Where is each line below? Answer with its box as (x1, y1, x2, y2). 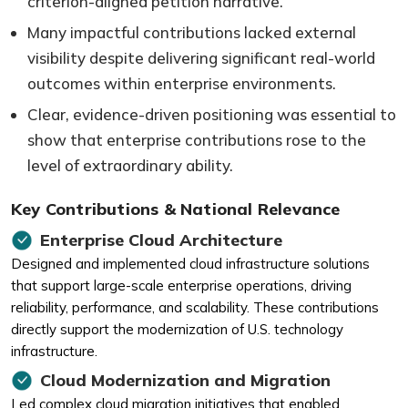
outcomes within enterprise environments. (27, 73, 336, 93)
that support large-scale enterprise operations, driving (11, 276, 352, 294)
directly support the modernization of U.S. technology (11, 320, 343, 338)
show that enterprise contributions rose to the (27, 129, 366, 149)
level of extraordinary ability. (27, 155, 233, 175)
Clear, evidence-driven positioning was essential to (27, 104, 396, 124)
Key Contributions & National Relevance (11, 198, 341, 219)
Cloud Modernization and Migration (40, 369, 331, 391)
